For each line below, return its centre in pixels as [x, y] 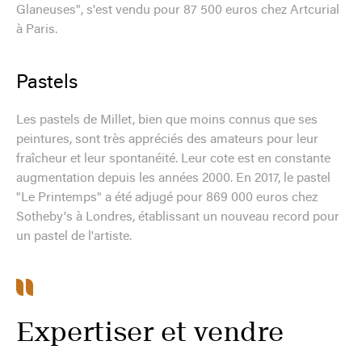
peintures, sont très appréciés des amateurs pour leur [167, 139]
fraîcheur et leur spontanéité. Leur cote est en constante [173, 159]
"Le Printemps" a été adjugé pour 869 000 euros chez [167, 198]
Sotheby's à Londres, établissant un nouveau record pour [178, 217]
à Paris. [37, 29]
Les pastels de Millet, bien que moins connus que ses [167, 120]
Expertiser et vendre [150, 332]
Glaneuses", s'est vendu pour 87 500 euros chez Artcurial [178, 10]
